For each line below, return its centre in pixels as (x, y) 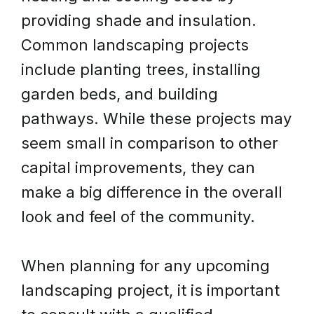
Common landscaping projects (135, 45)
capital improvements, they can (138, 168)
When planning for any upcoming (145, 266)
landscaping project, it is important (150, 290)
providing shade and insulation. (139, 20)
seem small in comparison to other (150, 143)
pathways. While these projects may (156, 118)
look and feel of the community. (138, 217)
